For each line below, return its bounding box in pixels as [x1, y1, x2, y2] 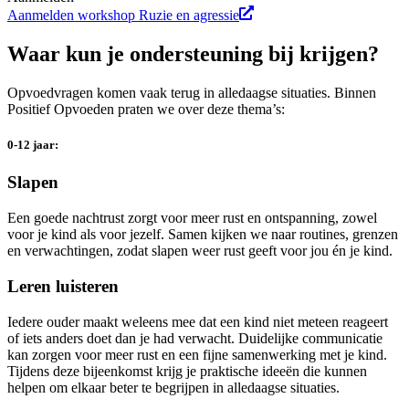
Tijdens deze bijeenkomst [7, 362, 152, 379]
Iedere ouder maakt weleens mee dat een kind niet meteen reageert [7, 313, 388, 330]
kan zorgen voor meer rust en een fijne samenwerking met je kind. [7, 346, 387, 362]
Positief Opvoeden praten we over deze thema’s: [7, 101, 285, 118]
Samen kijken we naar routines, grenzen [168, 226, 398, 243]
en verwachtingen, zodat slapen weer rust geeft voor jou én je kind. [7, 243, 393, 259]
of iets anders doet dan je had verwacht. [7, 330, 235, 346]
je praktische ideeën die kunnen [186, 362, 367, 379]
